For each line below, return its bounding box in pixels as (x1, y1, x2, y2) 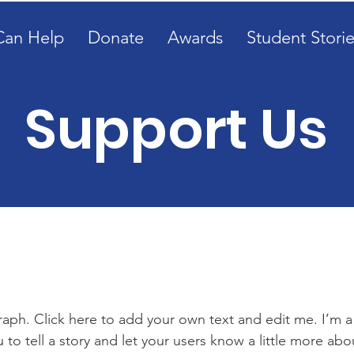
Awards (167, 27, 223, 48)
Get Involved (77, 256, 277, 300)
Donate (87, 27, 144, 48)
